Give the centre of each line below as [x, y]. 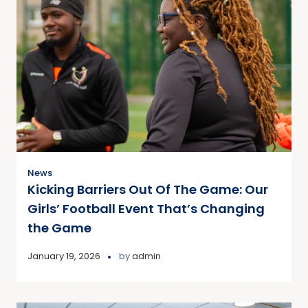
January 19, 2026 [64, 256]
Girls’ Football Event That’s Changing [146, 209]
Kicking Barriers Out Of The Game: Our [148, 190]
